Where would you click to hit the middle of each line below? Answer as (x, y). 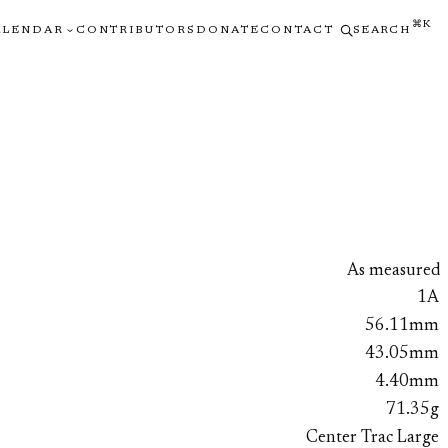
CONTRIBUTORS (136, 30)
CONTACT (297, 30)
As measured (393, 271)
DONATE (228, 30)
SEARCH (381, 30)
